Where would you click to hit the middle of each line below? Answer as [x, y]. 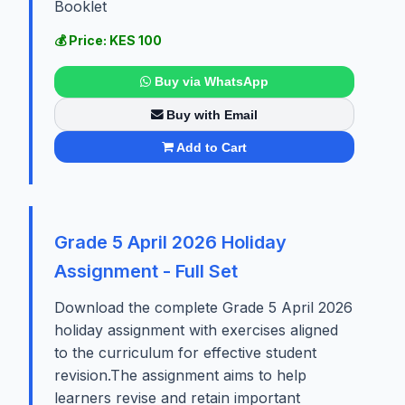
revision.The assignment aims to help [180, 376]
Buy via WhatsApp [211, 82]
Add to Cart [212, 147]
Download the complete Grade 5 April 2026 [203, 308]
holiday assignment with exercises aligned [196, 330]
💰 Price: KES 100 [108, 40]
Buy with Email [212, 114]
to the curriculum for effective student [185, 353]
